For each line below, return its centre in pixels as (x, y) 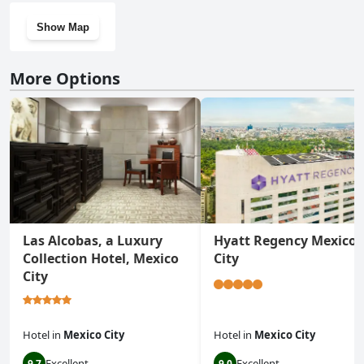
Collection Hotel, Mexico (101, 259)
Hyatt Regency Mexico (285, 241)
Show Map (63, 27)
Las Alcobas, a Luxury (93, 241)
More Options (65, 79)
